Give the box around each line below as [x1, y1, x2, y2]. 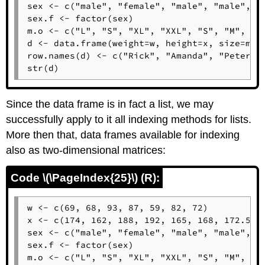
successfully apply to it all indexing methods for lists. [6, 114, 252, 126]
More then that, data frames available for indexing [6, 129, 240, 141]
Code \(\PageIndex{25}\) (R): [11, 172, 160, 185]
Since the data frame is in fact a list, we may [6, 98, 214, 111]
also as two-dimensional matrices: [6, 144, 166, 157]
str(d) [27, 63, 59, 74]
